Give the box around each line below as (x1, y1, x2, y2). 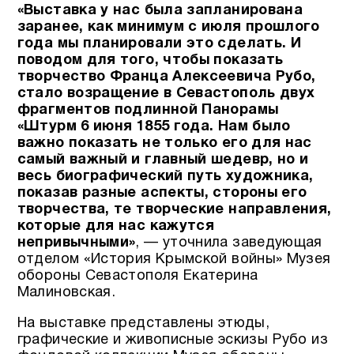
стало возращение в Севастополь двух (17, 87, 315, 101)
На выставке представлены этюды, (17, 317, 269, 331)
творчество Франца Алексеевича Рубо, (17, 70, 316, 85)
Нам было (217, 120, 291, 134)
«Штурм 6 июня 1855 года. (17, 120, 218, 134)
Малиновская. (17, 286, 116, 300)
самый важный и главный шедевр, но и (17, 153, 309, 168)
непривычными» (17, 236, 136, 250)
